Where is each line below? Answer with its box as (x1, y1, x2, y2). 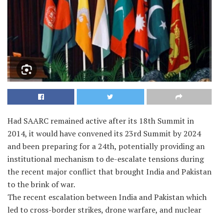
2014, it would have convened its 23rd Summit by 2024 (7, 128, 201, 139)
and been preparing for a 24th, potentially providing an (7, 140, 205, 152)
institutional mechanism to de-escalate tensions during (7, 153, 204, 164)
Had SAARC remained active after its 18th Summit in (7, 115, 194, 126)
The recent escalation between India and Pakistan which (7, 191, 207, 202)
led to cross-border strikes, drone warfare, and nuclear (7, 204, 201, 215)
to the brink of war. (7, 178, 75, 190)
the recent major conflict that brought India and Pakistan (7, 166, 212, 177)
